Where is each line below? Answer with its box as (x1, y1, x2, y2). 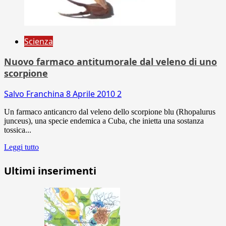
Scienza (24, 35, 53, 47)
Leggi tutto (4, 142, 39, 151)
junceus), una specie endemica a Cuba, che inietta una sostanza (4, 116, 204, 125)
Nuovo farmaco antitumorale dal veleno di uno (4, 55, 217, 68)
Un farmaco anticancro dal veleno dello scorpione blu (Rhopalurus (4, 107, 215, 116)
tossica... (4, 125, 31, 134)
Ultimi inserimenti (4, 163, 96, 178)
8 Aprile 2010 (66, 88, 117, 99)
